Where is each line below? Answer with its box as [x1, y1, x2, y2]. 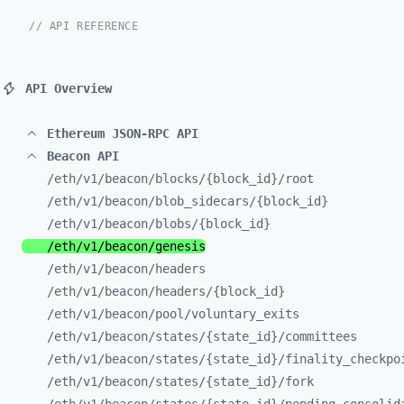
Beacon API [47, 149, 119, 163]
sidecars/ [191, 194, 256, 208]
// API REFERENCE [29, 20, 139, 32]
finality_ [285, 352, 350, 366]
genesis [155, 239, 206, 253]
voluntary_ [191, 307, 263, 321]
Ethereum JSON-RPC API [47, 126, 198, 141]
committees [285, 329, 357, 344]
